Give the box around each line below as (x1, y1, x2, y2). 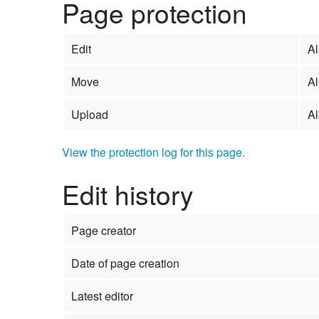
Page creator (70, 221, 136, 239)
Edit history (62, 174, 194, 213)
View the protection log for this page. (62, 144, 245, 161)
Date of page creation (70, 254, 179, 271)
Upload (70, 106, 108, 123)
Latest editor (70, 287, 133, 304)
